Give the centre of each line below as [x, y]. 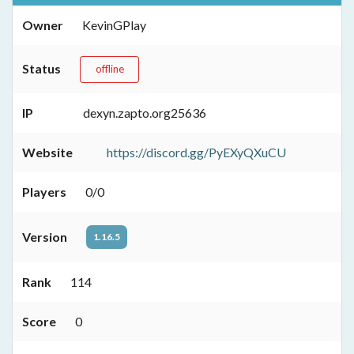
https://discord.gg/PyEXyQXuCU [196, 153]
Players [44, 192]
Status [41, 69]
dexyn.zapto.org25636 [145, 113]
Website [47, 153]
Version [45, 237]
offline [109, 69]
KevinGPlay [114, 25]
